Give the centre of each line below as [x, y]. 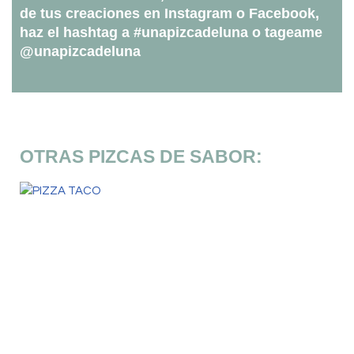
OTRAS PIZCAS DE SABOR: [141, 157]
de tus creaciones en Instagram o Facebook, [169, 14]
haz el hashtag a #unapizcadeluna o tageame [171, 33]
